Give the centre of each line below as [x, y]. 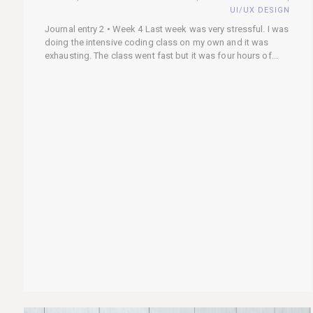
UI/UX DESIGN [260, 10]
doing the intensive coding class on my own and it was [157, 42]
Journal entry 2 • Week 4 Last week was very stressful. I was [167, 29]
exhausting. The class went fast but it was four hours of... [161, 56]
